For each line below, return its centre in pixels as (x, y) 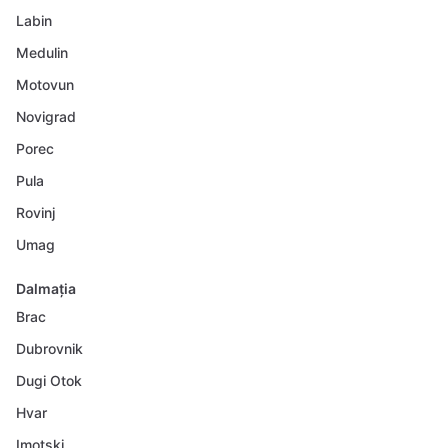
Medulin (42, 52)
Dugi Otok (49, 380)
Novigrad (46, 116)
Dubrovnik (49, 348)
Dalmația (46, 288)
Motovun (45, 84)
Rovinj (35, 212)
